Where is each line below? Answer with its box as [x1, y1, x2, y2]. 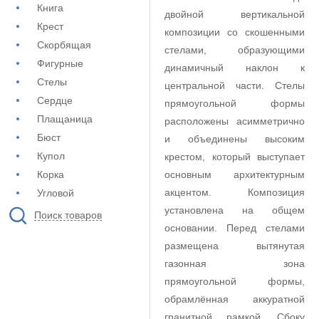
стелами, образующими [164, 44, 305, 56]
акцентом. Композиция [164, 187, 305, 198]
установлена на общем [164, 204, 305, 216]
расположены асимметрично [164, 115, 305, 127]
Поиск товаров [34, 209, 102, 221]
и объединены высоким [164, 133, 305, 145]
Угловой [37, 187, 74, 199]
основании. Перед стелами [164, 222, 305, 234]
